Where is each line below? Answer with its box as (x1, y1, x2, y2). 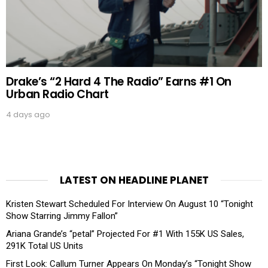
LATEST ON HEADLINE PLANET (59, 173, 209, 188)
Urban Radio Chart (6, 86, 109, 103)
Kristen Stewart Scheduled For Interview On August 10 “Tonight (6, 199, 253, 210)
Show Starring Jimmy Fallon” (6, 211, 118, 222)
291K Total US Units (6, 240, 83, 252)
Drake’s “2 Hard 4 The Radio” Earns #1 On (6, 74, 232, 90)
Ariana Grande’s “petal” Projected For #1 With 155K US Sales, (6, 229, 244, 240)
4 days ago (6, 109, 50, 121)
